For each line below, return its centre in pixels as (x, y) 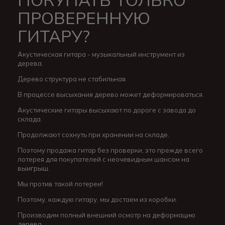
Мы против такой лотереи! (60, 184)
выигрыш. (34, 168)
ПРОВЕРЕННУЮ (84, 18)
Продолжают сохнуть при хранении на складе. (93, 135)
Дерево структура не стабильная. (72, 79)
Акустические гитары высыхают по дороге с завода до (107, 110)
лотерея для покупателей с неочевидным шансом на (103, 159)
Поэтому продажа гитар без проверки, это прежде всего (110, 150)
